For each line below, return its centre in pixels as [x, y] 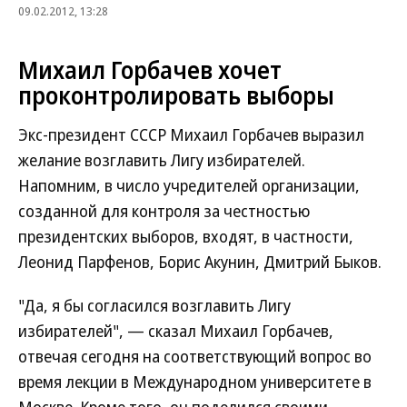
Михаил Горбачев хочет [150, 70]
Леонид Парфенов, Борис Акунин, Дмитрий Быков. [200, 262]
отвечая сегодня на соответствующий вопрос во [195, 356]
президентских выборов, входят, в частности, [186, 236]
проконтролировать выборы [176, 95]
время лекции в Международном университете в [195, 382]
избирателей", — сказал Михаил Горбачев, [176, 331]
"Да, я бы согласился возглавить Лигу [154, 305]
